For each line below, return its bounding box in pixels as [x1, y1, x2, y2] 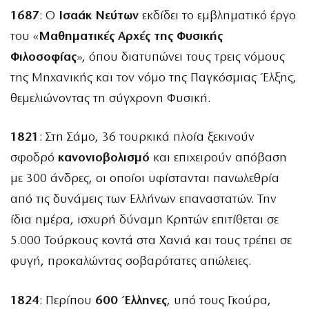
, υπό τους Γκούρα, [167, 294, 271, 308]
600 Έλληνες [95, 294, 167, 308]
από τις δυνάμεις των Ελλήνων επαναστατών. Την [10, 193, 277, 207]
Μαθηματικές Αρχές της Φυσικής [39, 30, 223, 44]
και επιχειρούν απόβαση [150, 152, 287, 166]
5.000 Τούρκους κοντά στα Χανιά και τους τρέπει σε [10, 235, 292, 248]
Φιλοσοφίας [10, 51, 77, 65]
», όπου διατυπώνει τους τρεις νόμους [77, 51, 285, 65]
